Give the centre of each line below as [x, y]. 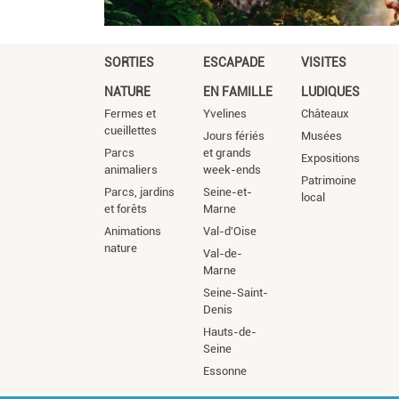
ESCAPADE [233, 63]
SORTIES [129, 63]
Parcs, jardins [139, 192]
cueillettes [130, 131]
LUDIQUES [331, 92]
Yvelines [224, 114]
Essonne [224, 371]
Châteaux [326, 114]
